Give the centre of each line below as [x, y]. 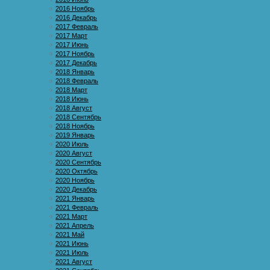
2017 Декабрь [76, 63]
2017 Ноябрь [75, 54]
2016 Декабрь [76, 17]
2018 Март [71, 90]
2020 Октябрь [77, 171]
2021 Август [74, 262]
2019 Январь [75, 135]
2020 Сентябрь [78, 162]
